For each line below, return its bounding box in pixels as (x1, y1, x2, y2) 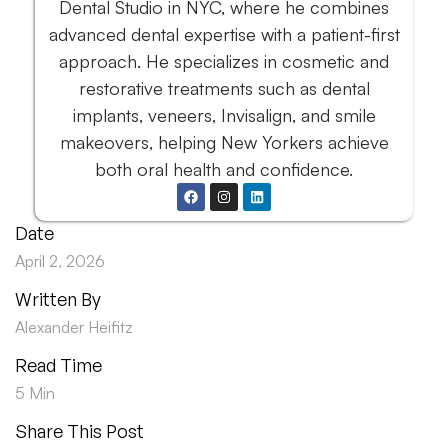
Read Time (15, 353, 102, 376)
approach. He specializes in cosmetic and (59, 49, 389, 72)
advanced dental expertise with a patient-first (48, 22, 400, 45)
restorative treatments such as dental (78, 76, 370, 99)
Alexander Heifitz (15, 316, 133, 337)
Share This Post (15, 419, 144, 442)
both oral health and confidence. (95, 157, 353, 180)
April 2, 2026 (15, 250, 105, 271)
